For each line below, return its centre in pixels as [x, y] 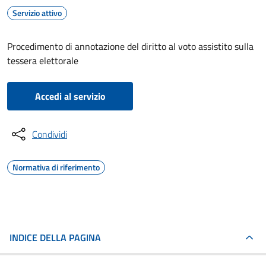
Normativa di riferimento [56, 167]
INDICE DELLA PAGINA [55, 237]
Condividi [50, 134]
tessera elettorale [43, 61]
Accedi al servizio [70, 96]
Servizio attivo [37, 13]
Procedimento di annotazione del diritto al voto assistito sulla [130, 46]
